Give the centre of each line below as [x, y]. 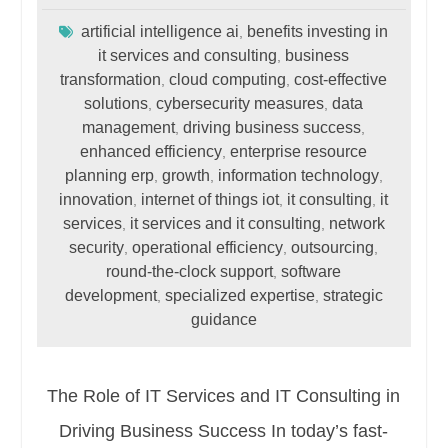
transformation [111, 80]
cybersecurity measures [240, 104]
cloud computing [228, 80]
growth [185, 176]
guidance [223, 320]
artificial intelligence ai [160, 32]
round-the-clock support [190, 272]
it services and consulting [188, 56]
